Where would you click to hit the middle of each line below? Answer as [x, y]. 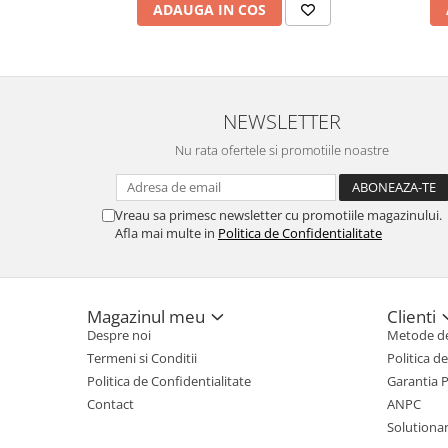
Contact [110, 404]
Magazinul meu [148, 316]
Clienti [413, 316]
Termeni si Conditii [142, 358]
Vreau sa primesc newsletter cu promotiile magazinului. [278, 215]
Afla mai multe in [166, 233]
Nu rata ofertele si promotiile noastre [282, 150]
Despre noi [119, 335]
